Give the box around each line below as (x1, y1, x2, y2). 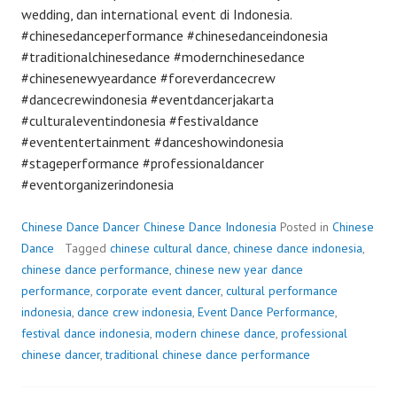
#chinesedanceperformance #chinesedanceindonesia (21, 27, 328, 44)
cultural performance (226, 283, 338, 299)
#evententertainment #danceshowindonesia (21, 133, 284, 151)
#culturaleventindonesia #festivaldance (21, 112, 259, 129)
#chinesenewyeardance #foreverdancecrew (21, 69, 276, 87)
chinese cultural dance (110, 240, 228, 256)
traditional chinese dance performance (105, 346, 310, 362)
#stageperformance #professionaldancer (21, 154, 264, 172)
